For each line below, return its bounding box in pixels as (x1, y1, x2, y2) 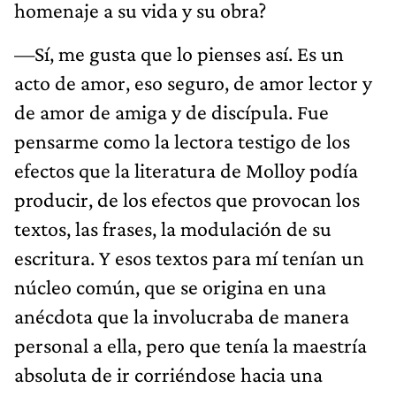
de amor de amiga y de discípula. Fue (14, 99, 329, 124)
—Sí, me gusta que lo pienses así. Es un (14, 41, 344, 65)
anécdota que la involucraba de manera (14, 303, 349, 328)
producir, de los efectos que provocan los (14, 187, 360, 211)
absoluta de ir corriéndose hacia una (14, 362, 323, 386)
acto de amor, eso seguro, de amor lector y (14, 70, 372, 95)
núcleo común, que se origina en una (14, 274, 326, 299)
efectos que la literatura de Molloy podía (14, 157, 358, 182)
